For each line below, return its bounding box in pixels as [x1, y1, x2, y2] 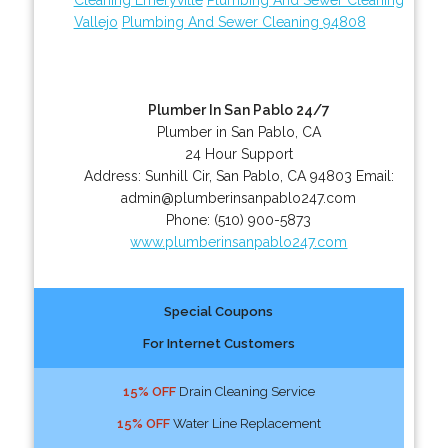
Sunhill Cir [144, 167, 209, 184]
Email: [355, 167, 394, 184]
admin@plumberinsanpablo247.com [121, 189, 357, 206]
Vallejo [73, 13, 118, 30]
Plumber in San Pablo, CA [156, 123, 321, 140]
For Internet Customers [142, 335, 295, 351]
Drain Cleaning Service [175, 383, 315, 399]
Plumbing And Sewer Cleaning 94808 [121, 13, 366, 30]
